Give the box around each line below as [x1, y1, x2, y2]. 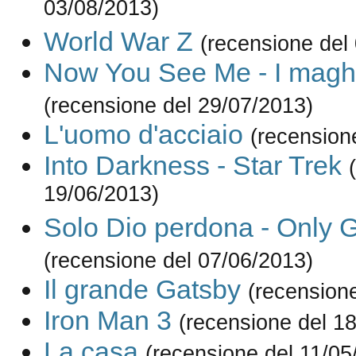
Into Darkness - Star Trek [43, 150, 342, 181]
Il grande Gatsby [43, 274, 241, 305]
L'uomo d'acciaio [43, 119, 243, 150]
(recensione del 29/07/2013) [43, 93, 313, 118]
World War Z [43, 26, 193, 57]
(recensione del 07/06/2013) [43, 248, 313, 273]
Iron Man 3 [43, 305, 172, 336]
